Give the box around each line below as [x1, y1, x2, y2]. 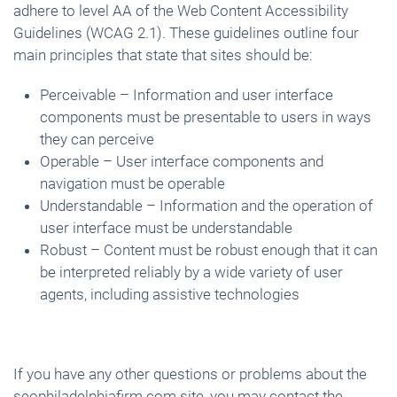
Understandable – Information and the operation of [40, 197, 373, 214]
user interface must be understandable [40, 219, 292, 237]
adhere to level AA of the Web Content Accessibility [13, 2, 348, 19]
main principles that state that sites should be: [13, 46, 313, 64]
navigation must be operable [40, 175, 225, 192]
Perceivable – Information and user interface [40, 86, 333, 104]
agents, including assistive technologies [40, 285, 300, 303]
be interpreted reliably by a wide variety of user [40, 263, 343, 281]
